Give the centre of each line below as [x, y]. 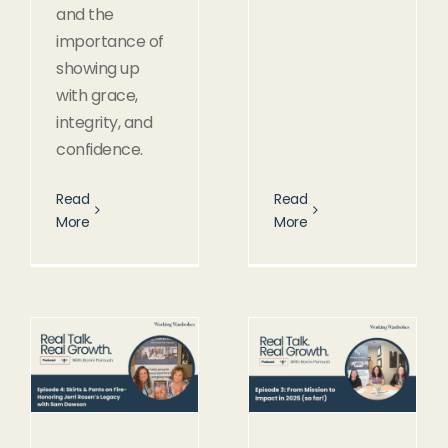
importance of [110, 41]
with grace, [97, 95]
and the [85, 14]
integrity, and [104, 122]
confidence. [99, 149]
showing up [97, 68]
